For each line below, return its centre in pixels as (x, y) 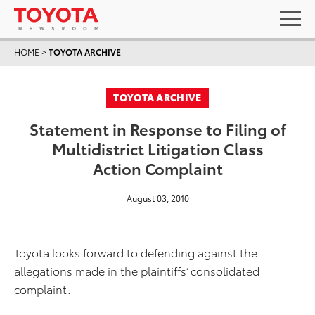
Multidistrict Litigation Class (157, 148)
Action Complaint (157, 168)
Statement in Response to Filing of (157, 128)
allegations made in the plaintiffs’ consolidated (137, 270)
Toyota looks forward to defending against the (136, 252)
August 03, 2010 (157, 198)
